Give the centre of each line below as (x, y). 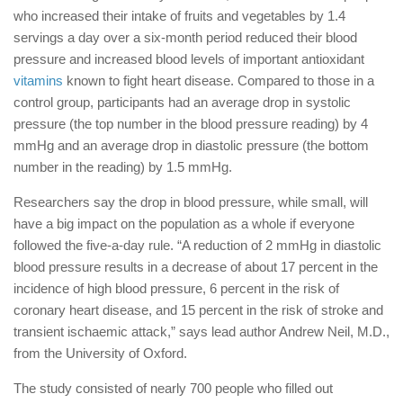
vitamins (38, 81)
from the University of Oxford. (100, 354)
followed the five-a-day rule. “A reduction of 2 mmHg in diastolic (197, 246)
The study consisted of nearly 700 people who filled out (173, 389)
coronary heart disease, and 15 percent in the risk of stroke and (198, 310)
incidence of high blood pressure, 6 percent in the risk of (176, 289)
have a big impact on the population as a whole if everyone (184, 224)
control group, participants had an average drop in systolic (182, 103)
